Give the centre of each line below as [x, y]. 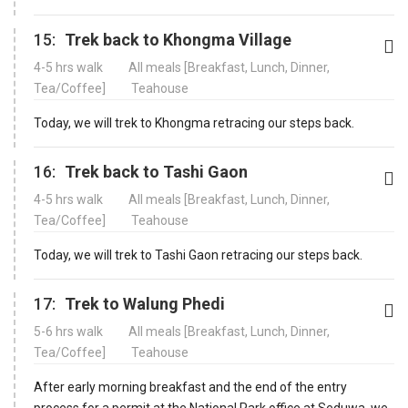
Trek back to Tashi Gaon [156, 171]
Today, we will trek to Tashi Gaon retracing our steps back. [198, 255]
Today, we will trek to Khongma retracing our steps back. [194, 122]
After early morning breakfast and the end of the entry [190, 387]
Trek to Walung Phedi [145, 303]
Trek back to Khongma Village [178, 39]
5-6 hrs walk [70, 331]
